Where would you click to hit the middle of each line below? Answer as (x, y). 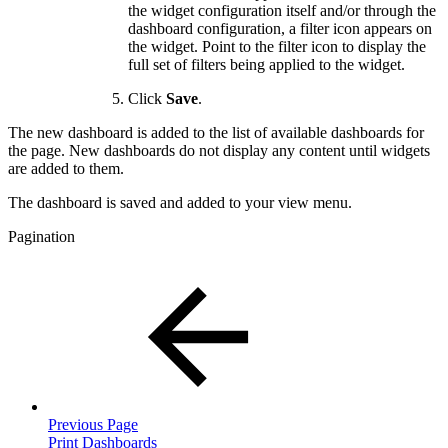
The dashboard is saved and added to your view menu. (180, 202)
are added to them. (66, 168)
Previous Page (93, 424)
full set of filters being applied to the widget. (266, 64)
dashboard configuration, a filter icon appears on (280, 28)
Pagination (41, 236)
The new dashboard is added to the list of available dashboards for (216, 132)
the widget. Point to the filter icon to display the (277, 46)
